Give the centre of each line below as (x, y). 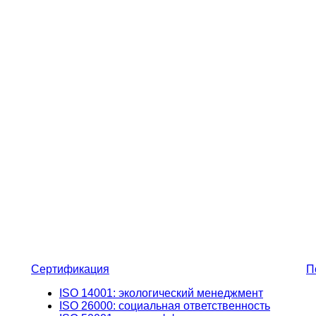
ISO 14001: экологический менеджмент (161, 293)
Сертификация (70, 269)
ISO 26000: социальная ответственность (165, 305)
